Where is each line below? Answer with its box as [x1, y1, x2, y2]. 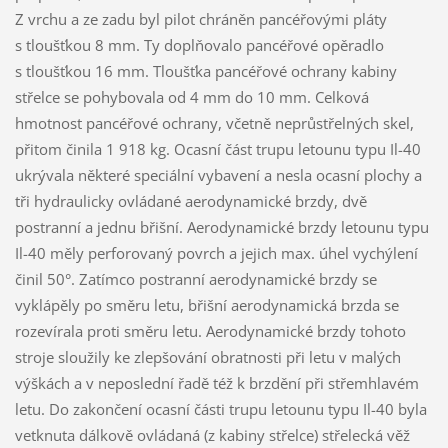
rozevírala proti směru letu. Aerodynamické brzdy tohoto [14, 320, 406, 341]
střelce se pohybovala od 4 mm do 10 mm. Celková [14, 86, 369, 107]
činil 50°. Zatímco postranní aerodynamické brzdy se [14, 268, 377, 289]
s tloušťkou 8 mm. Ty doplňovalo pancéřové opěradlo [14, 34, 384, 55]
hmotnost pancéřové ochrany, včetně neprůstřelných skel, [14, 112, 414, 133]
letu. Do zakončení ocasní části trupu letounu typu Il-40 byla [14, 398, 427, 419]
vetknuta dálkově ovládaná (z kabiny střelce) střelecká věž [14, 424, 410, 445]
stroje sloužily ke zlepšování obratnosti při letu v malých [14, 346, 401, 367]
